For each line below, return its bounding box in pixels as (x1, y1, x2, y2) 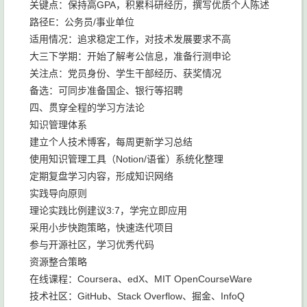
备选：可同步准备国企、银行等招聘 (29, 85, 183, 96)
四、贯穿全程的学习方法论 (29, 102, 145, 113)
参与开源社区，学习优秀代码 (29, 239, 154, 250)
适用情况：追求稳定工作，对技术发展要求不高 (29, 34, 231, 45)
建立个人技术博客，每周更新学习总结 (29, 136, 193, 147)
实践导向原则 (29, 188, 87, 199)
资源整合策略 (29, 256, 87, 267)
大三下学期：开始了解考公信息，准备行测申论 (29, 51, 231, 62)
